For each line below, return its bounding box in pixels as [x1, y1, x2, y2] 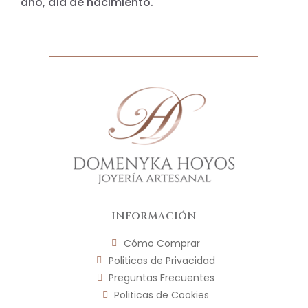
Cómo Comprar [123, 236, 200, 250]
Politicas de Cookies [114, 287, 210, 302]
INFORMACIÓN [111, 208, 197, 223]
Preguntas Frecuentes [109, 270, 215, 285]
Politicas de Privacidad [108, 253, 215, 267]
